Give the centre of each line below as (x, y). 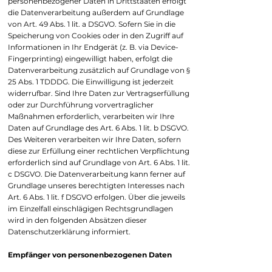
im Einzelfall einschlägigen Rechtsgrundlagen (90, 209)
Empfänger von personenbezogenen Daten (90, 255)
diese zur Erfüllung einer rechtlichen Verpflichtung (99, 151)
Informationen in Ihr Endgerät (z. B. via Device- (93, 47)
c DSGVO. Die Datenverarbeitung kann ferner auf (97, 174)
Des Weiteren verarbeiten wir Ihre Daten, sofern (94, 139)
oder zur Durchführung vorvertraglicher (81, 105)
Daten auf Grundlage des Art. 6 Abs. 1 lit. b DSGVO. (98, 128)
